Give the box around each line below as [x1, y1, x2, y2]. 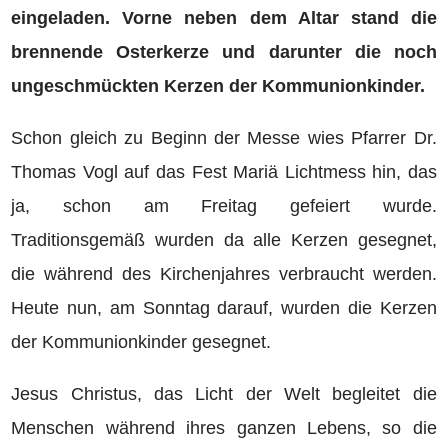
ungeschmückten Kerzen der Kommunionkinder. [11, 76, 426, 96]
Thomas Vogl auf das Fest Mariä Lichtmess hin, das [11, 162, 437, 182]
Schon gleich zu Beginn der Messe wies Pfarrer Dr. [11, 128, 437, 148]
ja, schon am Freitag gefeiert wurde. [11, 196, 437, 216]
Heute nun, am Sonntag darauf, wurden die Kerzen [11, 298, 437, 318]
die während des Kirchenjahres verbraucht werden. [11, 264, 437, 284]
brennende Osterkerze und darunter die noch [11, 42, 437, 62]
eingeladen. [11, 8, 123, 28]
